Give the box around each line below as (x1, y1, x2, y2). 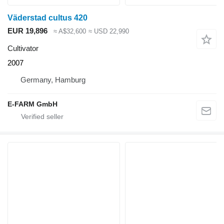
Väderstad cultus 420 (7, 13, 87, 22)
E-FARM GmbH (7, 99, 57, 108)
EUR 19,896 (7, 26, 47, 35)
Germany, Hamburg (20, 75, 85, 84)
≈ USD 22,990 (88, 27, 129, 35)
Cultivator (7, 43, 38, 52)
